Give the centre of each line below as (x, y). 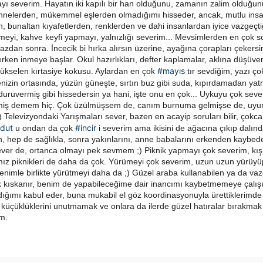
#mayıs (171, 71)
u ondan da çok (44, 128)
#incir (86, 128)
